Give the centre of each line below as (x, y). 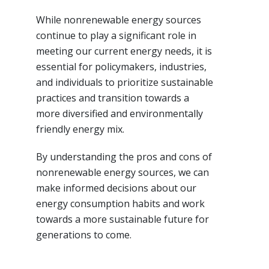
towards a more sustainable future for (122, 219)
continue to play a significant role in (116, 35)
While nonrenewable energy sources (119, 20)
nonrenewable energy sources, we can (122, 172)
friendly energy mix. (80, 129)
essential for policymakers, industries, (121, 66)
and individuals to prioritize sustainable (125, 82)
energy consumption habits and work (120, 203)
